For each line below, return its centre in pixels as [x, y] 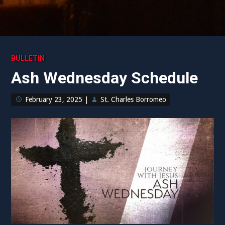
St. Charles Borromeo [134, 99]
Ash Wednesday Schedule [105, 78]
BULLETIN [28, 58]
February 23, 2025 [54, 99]
